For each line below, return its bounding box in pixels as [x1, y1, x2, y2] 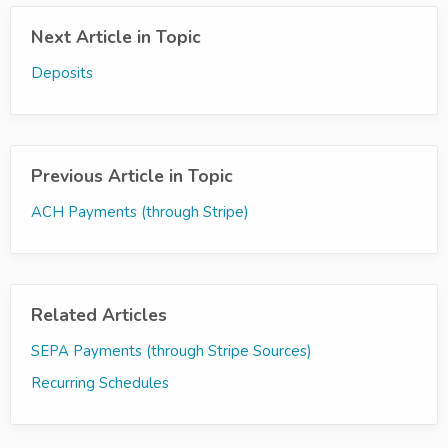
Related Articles [31, 303, 167, 327]
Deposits [31, 63, 93, 83]
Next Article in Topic [31, 25, 201, 49]
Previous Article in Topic [31, 164, 233, 188]
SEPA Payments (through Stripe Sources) [31, 341, 312, 361]
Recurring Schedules [31, 373, 169, 393]
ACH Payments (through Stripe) [31, 202, 249, 222]
